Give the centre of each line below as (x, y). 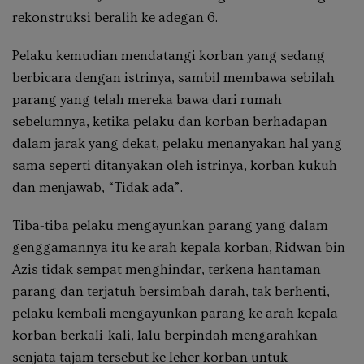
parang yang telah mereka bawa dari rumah (147, 99)
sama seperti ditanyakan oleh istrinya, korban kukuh (175, 165)
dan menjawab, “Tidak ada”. (97, 187)
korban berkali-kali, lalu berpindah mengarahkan (165, 335)
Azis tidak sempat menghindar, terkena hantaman (167, 269)
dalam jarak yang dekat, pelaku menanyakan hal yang (177, 143)
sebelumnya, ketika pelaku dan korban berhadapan (170, 121)
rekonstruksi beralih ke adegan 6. (115, 17)
